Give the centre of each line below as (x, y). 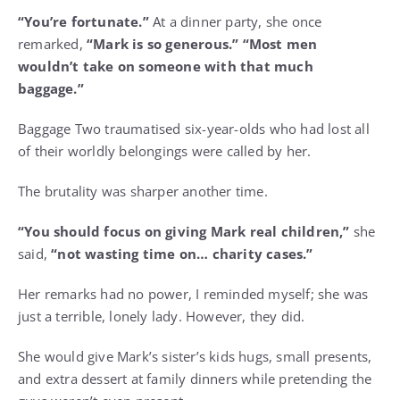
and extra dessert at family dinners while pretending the (195, 379)
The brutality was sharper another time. (143, 192)
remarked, (52, 44)
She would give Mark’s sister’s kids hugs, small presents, (195, 357)
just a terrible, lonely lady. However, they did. (162, 317)
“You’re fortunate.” (83, 22)
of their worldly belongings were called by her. (165, 151)
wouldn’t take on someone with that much (166, 67)
